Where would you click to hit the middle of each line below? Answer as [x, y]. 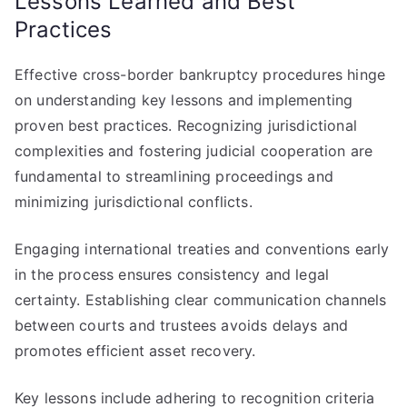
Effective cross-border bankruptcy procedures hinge [200, 74]
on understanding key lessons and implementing [184, 100]
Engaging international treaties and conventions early [202, 249]
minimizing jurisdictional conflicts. [134, 202]
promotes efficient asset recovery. [135, 351]
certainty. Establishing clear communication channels [201, 300]
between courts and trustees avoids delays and [182, 325]
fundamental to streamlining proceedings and [174, 176]
